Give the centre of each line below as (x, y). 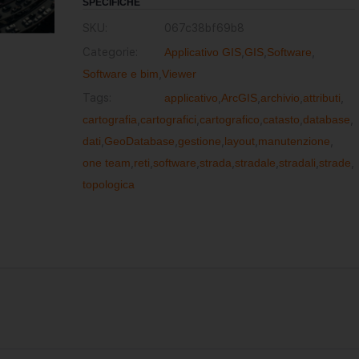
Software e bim (120, 74)
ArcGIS (239, 98)
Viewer (179, 74)
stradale (255, 163)
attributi (321, 98)
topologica (108, 184)
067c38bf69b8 (204, 28)
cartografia (109, 119)
